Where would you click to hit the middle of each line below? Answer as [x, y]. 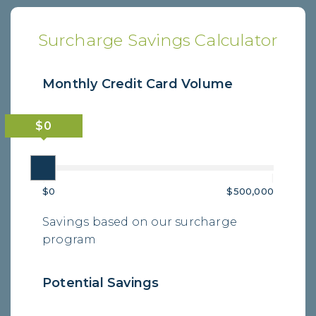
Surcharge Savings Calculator [158, 40]
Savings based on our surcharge [140, 222]
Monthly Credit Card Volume [138, 84]
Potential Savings [101, 283]
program [69, 240]
